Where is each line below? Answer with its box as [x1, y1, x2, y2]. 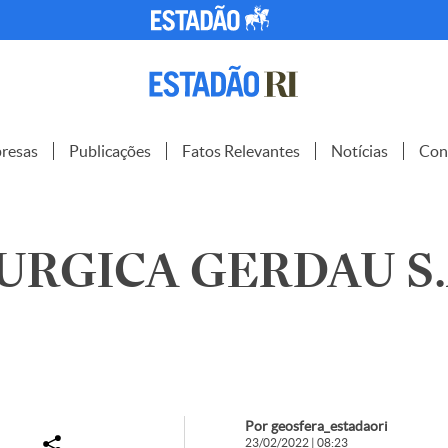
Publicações [69, 142, 151, 160]
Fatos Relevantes [182, 142, 300, 160]
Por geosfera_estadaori [244, 418, 388, 434]
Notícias [331, 142, 388, 160]
